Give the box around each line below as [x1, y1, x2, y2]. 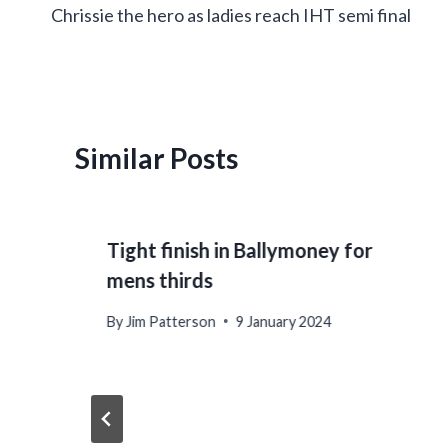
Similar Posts [75, 141, 238, 176]
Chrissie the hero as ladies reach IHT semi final [51, 4, 411, 27]
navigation [50, 9, 184, 44]
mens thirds [107, 268, 213, 293]
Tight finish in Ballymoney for [107, 238, 373, 263]
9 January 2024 [236, 312, 332, 330]
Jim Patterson [126, 312, 217, 330]
